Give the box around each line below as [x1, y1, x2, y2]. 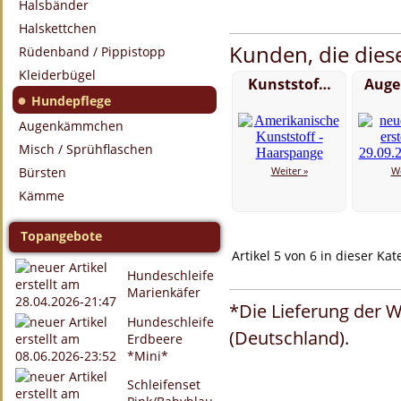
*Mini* [127, 347, 168, 364]
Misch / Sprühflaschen [19, 141, 153, 158]
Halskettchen [19, 20, 97, 37]
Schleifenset [127, 376, 200, 393]
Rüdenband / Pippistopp [19, 43, 166, 60]
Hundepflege [31, 92, 111, 109]
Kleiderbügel [19, 66, 96, 83]
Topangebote [21, 227, 102, 244]
